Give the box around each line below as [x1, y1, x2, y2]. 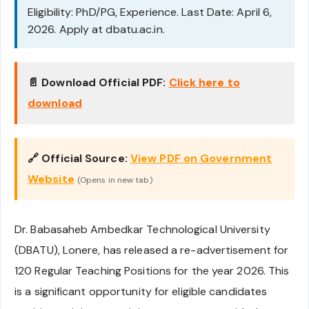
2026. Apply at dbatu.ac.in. [28, 22, 165, 37]
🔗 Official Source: [28, 151, 128, 166]
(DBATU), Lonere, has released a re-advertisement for [14, 243, 289, 258]
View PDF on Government [130, 151, 272, 166]
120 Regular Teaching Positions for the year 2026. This [14, 263, 290, 279]
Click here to [168, 75, 240, 90]
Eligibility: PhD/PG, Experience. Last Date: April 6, [28, 5, 272, 20]
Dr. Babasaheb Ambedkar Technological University [14, 222, 270, 237]
